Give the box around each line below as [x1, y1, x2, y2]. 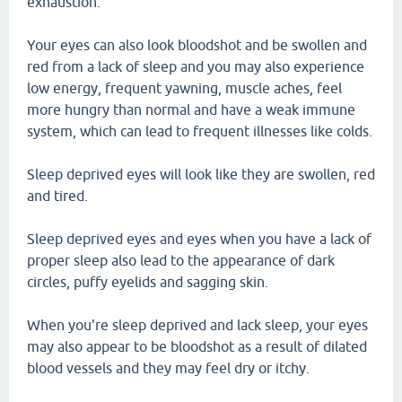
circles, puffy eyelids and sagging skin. [27, 274, 268, 290]
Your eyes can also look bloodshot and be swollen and [27, 37, 367, 53]
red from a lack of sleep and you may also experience [27, 58, 364, 74]
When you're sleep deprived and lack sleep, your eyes [27, 317, 368, 333]
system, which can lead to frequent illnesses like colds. [27, 123, 372, 139]
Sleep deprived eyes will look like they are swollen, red [27, 166, 375, 182]
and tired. [27, 188, 88, 204]
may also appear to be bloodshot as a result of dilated [27, 338, 367, 354]
